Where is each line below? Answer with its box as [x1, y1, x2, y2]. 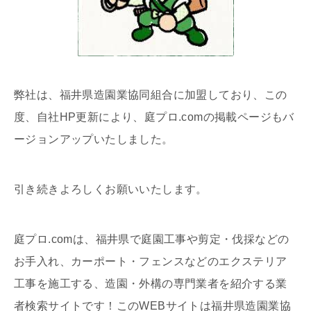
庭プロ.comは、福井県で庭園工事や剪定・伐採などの [14, 233, 289, 246]
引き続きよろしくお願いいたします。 [14, 183, 208, 196]
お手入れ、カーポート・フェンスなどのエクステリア [14, 255, 287, 268]
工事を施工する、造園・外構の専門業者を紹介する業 [14, 278, 287, 290]
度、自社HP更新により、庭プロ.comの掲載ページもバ [14, 111, 294, 124]
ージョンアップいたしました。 [14, 133, 174, 146]
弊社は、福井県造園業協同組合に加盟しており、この [14, 89, 287, 101]
